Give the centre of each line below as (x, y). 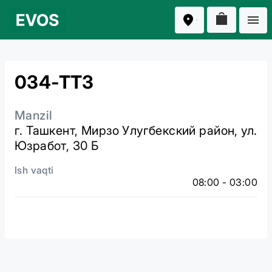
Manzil (34, 115)
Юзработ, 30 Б (57, 146)
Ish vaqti (34, 170)
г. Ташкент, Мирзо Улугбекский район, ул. (136, 131)
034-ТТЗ (54, 82)
